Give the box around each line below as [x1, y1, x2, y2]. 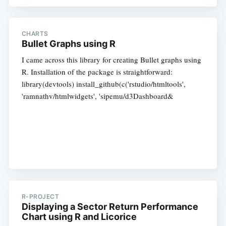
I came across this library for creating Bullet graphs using [21, 54, 201, 65]
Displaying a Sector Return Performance [21, 201, 198, 212]
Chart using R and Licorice [21, 211, 137, 222]
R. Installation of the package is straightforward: [21, 67, 173, 77]
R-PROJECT [21, 192, 60, 200]
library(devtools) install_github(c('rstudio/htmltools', [21, 79, 186, 89]
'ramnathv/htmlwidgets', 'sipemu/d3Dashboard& [21, 91, 174, 101]
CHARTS [21, 30, 48, 38]
